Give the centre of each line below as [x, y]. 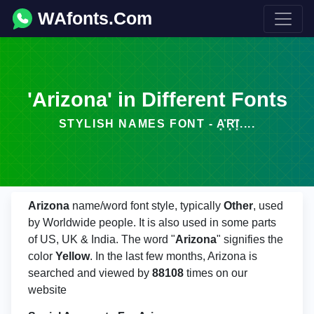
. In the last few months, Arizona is [173, 256]
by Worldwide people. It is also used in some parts [152, 223]
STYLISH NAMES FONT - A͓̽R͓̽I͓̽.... [157, 124]
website [47, 290]
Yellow [73, 256]
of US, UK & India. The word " [102, 239]
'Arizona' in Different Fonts [157, 100]
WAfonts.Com [95, 18]
